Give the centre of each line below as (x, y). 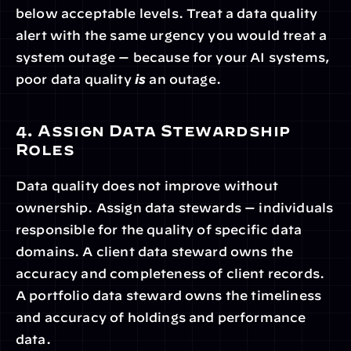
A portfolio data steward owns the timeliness (169, 295)
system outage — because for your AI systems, (173, 57)
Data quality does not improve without (147, 186)
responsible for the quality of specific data (159, 230)
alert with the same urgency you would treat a (172, 35)
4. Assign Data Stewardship (153, 130)
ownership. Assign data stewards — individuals (175, 208)
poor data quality (75, 79)
